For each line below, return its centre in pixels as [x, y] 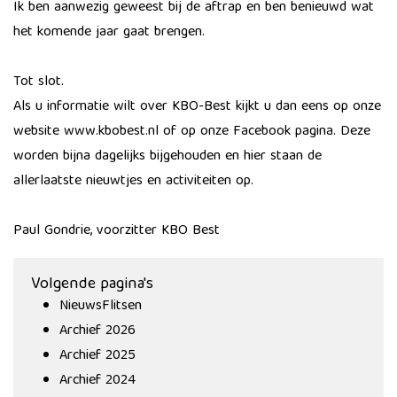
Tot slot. [39, 82]
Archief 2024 [97, 381]
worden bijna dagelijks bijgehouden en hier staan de [167, 157]
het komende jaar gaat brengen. [111, 33]
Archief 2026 [97, 331]
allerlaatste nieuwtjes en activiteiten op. [133, 182]
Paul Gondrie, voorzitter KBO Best [117, 231]
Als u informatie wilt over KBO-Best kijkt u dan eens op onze [197, 107]
